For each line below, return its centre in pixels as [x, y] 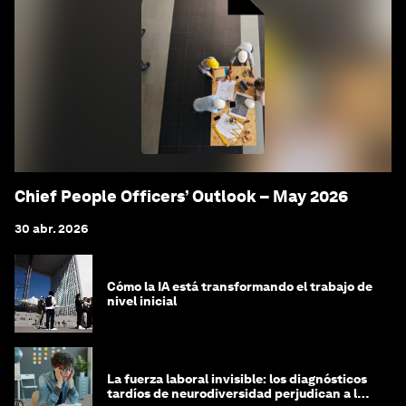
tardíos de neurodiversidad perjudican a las [239, 394]
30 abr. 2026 [52, 229]
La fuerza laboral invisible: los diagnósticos [237, 379]
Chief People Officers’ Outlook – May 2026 [182, 197]
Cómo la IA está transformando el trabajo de [240, 287]
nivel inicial [142, 301]
